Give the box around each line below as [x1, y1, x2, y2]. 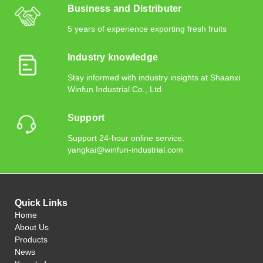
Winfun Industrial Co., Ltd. [67, 85, 164, 95]
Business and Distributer [67, 4, 182, 14]
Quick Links [15, 198, 68, 208]
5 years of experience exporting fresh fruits [67, 24, 227, 34]
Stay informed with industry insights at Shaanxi [67, 73, 240, 83]
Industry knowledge [67, 52, 159, 63]
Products [15, 235, 48, 245]
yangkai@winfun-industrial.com [67, 145, 183, 155]
